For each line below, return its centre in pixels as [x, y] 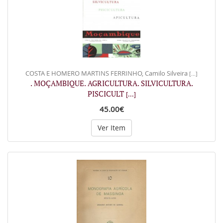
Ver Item [111, 128]
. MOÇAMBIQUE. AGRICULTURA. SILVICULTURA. [111, 83]
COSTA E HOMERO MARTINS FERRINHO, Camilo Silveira [107, 73]
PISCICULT [107, 94]
